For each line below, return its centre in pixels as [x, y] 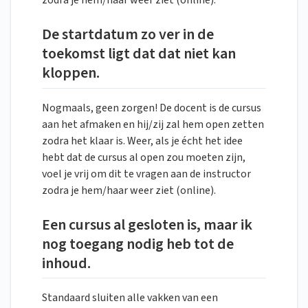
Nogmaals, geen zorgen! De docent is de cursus [152, 108]
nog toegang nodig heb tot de [138, 244]
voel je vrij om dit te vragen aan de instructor [146, 174]
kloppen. [71, 73]
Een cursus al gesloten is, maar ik [147, 224]
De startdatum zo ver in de [128, 35]
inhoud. [66, 263]
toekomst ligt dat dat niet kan [139, 54]
